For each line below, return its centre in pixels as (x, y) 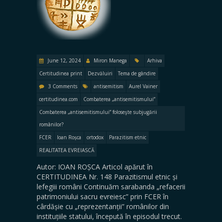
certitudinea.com (58, 99)
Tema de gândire (137, 73)
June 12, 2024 (63, 60)
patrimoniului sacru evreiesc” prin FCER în (103, 196)
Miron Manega (110, 60)
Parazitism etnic (128, 137)
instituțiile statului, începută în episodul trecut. (109, 216)
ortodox (95, 137)
